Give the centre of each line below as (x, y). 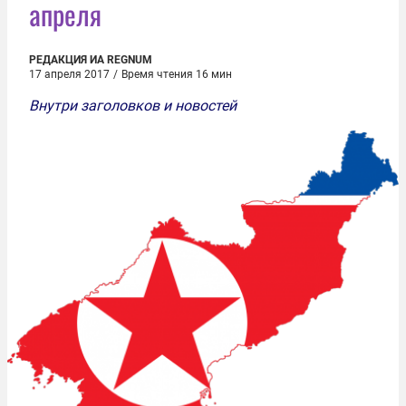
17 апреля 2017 (69, 74)
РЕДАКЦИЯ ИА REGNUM (91, 60)
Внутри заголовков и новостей (133, 106)
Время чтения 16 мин (177, 74)
